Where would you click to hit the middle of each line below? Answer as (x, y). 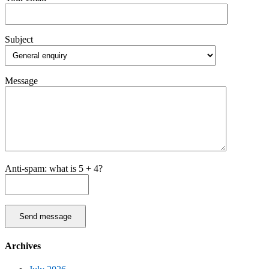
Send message (45, 216)
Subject (19, 39)
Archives (23, 246)
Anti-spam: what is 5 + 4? (54, 168)
